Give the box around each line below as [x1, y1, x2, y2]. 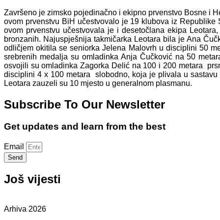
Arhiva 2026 [4, 204, 46, 213]
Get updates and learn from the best [4, 121, 165, 132]
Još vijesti [4, 172, 61, 186]
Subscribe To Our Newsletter [4, 97, 165, 111]
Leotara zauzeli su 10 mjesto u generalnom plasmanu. [4, 79, 192, 87]
